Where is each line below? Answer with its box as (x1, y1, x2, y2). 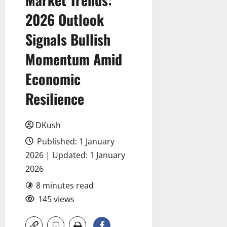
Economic (25, 68, 81, 89)
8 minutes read (36, 180, 94, 191)
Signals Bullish (25, 29, 110, 50)
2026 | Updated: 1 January (25, 149, 125, 161)
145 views (38, 194, 74, 205)
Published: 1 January (35, 136, 115, 147)
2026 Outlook (25, 9, 104, 30)
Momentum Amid (25, 49, 122, 69)
